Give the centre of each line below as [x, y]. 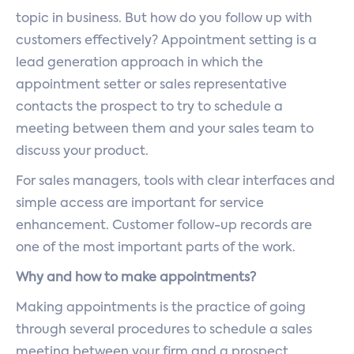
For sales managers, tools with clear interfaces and [175, 182]
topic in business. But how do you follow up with [164, 19]
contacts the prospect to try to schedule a [149, 107]
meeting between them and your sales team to [165, 130]
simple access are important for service [140, 204]
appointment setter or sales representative [151, 85]
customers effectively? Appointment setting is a [166, 41]
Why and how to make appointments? [136, 278]
